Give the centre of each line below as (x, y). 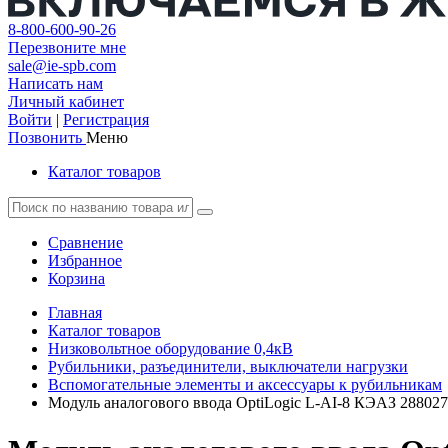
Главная (75, 312)
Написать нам (55, 83)
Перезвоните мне (67, 47)
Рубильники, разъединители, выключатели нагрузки (228, 366)
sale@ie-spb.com (62, 65)
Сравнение (85, 242)
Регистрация (106, 119)
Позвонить (45, 137)
